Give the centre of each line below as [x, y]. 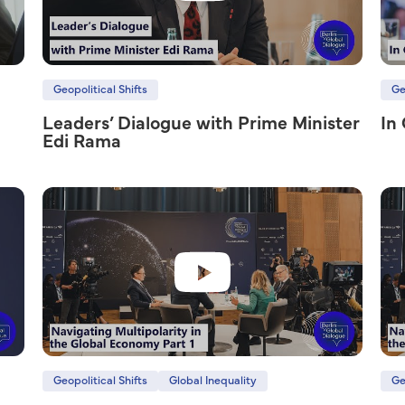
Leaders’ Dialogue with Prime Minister [202, 124]
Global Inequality [213, 381]
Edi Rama [82, 142]
